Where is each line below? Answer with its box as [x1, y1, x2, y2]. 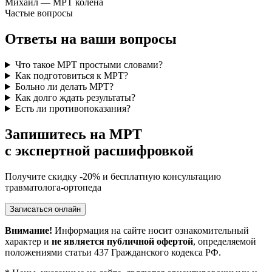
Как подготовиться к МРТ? [15, 70, 128, 81]
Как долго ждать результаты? [15, 92, 135, 103]
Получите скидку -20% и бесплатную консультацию [5, 171, 221, 182]
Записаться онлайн [10, 204, 81, 214]
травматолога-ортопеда [5, 182, 101, 192]
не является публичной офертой [52, 236, 193, 246]
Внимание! [5, 225, 52, 236]
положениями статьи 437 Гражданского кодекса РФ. [5, 246, 221, 257]
